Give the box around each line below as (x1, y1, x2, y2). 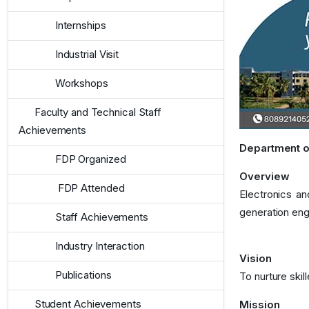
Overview (239, 169, 290, 183)
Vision (239, 251, 272, 265)
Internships (54, 19, 106, 32)
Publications (54, 268, 112, 282)
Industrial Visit (54, 48, 119, 61)
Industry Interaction (54, 239, 145, 253)
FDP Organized (54, 152, 126, 166)
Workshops (54, 77, 108, 90)
